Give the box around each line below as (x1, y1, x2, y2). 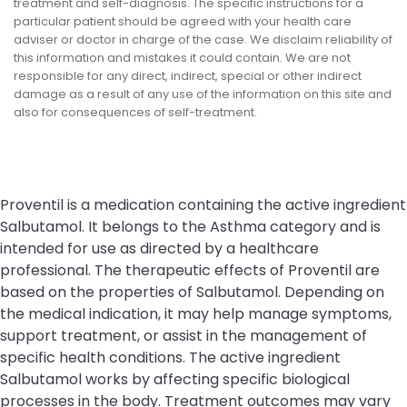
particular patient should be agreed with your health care (14, 12, 352, 30)
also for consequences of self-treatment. (14, 103, 257, 121)
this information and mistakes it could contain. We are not (14, 48, 351, 66)
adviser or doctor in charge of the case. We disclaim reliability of (14, 30, 392, 48)
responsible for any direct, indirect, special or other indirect (14, 66, 362, 84)
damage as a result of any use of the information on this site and (14, 84, 392, 103)
